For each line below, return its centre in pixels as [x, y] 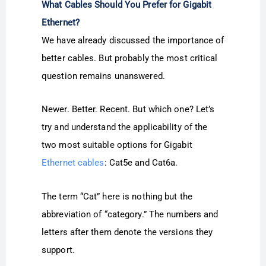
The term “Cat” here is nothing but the [117, 196]
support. [58, 250]
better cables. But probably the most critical [130, 58]
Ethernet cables [73, 163]
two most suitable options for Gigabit [117, 145]
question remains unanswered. [103, 76]
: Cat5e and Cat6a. [141, 163]
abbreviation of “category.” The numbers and [130, 214]
